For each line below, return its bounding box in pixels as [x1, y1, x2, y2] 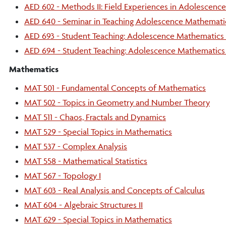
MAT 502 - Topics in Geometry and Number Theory [24, 97, 210, 107]
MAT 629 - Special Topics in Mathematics [24, 214, 172, 224]
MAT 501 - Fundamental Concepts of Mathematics [24, 83, 206, 93]
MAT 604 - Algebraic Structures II [24, 200, 143, 210]
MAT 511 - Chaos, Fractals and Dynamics [24, 112, 166, 122]
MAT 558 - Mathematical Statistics [24, 156, 147, 166]
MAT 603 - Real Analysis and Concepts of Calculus [24, 185, 205, 195]
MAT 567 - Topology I [24, 171, 101, 181]
